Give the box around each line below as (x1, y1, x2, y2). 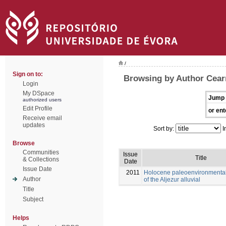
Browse (13, 140, 35, 147)
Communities (23, 149, 59, 156)
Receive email (23, 115, 62, 122)
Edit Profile (23, 105, 52, 112)
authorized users (23, 97, 62, 102)
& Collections (23, 156, 59, 163)
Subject (23, 196, 43, 203)
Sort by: (153, 125, 176, 132)
